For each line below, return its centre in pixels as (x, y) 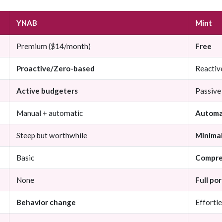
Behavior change (46, 202)
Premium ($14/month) (54, 46)
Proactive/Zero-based (55, 69)
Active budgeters (47, 91)
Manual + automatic (50, 113)
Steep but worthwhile (52, 136)
